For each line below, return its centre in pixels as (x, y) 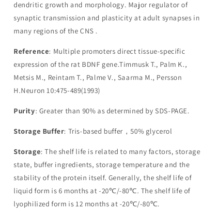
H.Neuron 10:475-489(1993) (57, 91)
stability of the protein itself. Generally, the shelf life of (103, 178)
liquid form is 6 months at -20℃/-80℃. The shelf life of (102, 191)
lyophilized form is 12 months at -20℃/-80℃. (87, 204)
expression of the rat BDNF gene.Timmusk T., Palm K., (101, 64)
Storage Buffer (39, 131)
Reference (31, 51)
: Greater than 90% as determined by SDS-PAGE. (112, 111)
